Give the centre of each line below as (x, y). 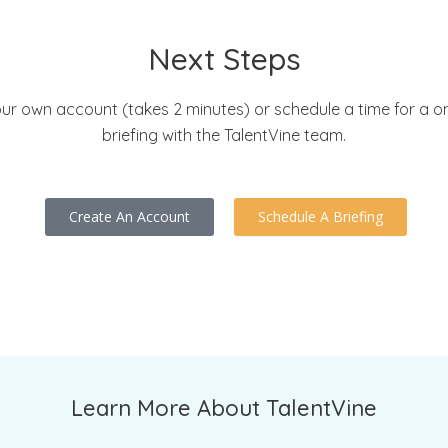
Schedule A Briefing (320, 217)
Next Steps (224, 59)
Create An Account (129, 217)
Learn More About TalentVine (224, 408)
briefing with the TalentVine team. (224, 135)
